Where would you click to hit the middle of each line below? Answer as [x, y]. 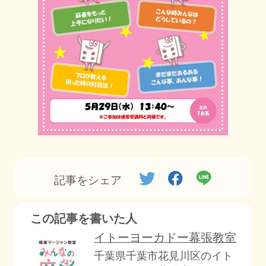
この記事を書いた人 [83, 218]
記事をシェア [88, 180]
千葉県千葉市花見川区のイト [164, 256]
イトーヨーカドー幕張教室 [165, 238]
